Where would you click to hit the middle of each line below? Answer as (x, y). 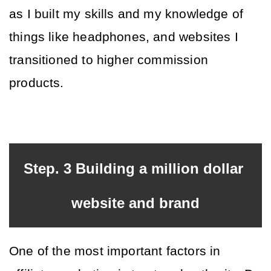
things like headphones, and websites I (124, 37)
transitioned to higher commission (109, 60)
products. (38, 83)
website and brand (135, 203)
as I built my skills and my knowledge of (126, 14)
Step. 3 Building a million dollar (133, 168)
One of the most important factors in (115, 251)
